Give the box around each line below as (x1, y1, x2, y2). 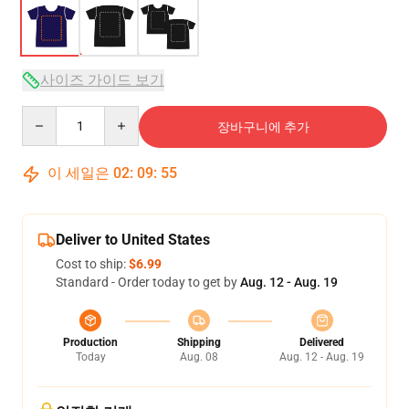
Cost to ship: (56, 257, 129, 271)
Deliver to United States (56, 231, 210, 248)
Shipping (176, 336, 221, 349)
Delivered (299, 336, 344, 349)
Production (63, 336, 118, 349)
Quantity (21, 107, 71, 121)
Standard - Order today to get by (56, 275, 240, 289)
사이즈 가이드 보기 (40, 71, 164, 89)
